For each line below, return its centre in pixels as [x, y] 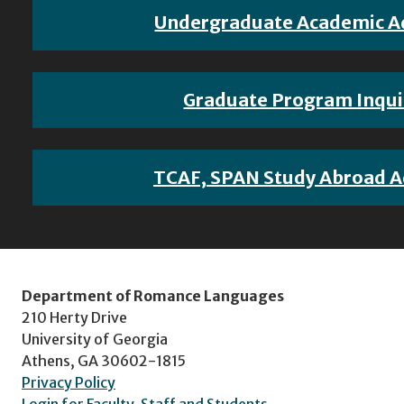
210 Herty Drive [74, 318]
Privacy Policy [69, 383]
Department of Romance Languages [153, 296]
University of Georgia [95, 340]
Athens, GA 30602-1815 [104, 361]
